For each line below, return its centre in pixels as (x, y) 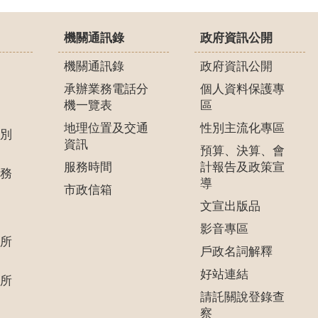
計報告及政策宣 (242, 168)
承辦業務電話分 (106, 89)
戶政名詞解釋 (236, 252)
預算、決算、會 (242, 151)
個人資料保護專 (242, 89)
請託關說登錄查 (242, 297)
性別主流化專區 (242, 128)
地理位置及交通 (106, 128)
